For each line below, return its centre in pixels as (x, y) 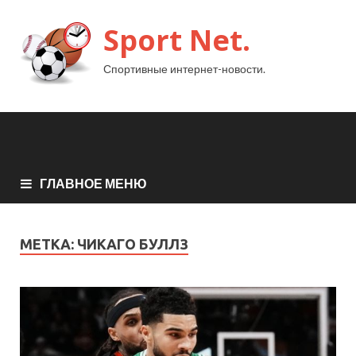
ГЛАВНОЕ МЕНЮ (93, 183)
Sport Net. (177, 40)
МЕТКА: (48, 244)
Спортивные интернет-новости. (184, 69)
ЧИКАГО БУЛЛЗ (133, 244)
